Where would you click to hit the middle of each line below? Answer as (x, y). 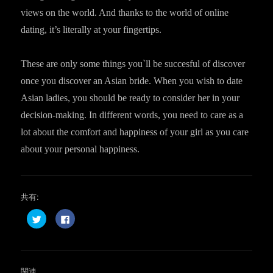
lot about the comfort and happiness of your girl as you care (135, 132)
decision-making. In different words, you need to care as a (132, 115)
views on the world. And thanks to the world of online (125, 12)
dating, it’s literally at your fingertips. (91, 30)
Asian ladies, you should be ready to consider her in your (130, 98)
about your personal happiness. (80, 149)
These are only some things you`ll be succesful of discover (133, 64)
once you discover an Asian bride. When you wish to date (132, 81)
